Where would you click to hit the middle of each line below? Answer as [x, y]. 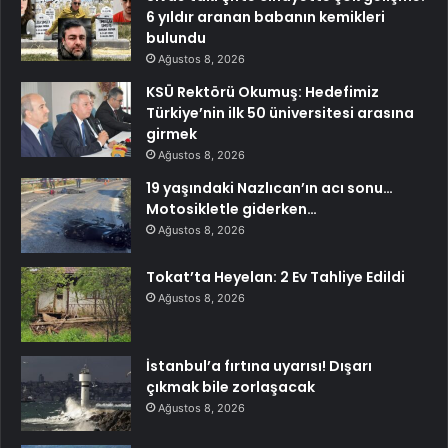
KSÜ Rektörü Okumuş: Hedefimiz [262, 92]
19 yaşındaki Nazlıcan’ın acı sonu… [269, 188]
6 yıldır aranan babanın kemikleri [265, 17]
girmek [171, 134]
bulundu [176, 38]
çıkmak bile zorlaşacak [230, 387]
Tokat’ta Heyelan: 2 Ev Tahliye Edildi [275, 277]
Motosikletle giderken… [231, 209]
